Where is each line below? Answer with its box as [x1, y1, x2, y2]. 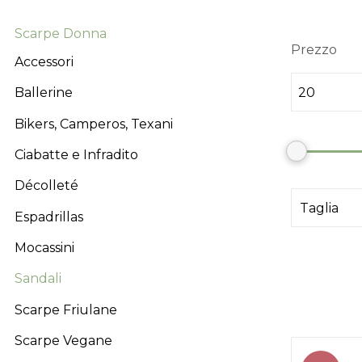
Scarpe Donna [15, 26, 107, 41]
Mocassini [15, 239, 74, 255]
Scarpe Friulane [15, 301, 117, 318]
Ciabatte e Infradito [15, 146, 138, 162]
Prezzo [291, 42, 337, 57]
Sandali [15, 271, 61, 287]
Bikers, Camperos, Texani [15, 116, 173, 132]
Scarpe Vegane [15, 332, 112, 348]
